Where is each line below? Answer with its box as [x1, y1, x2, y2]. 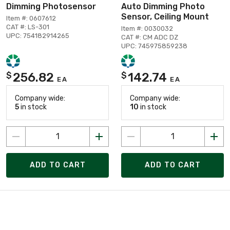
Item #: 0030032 [121, 24, 173, 32]
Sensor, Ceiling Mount [121, 11, 209, 22]
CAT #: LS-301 [6, 23, 49, 31]
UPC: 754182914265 [6, 31, 69, 40]
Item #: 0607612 [6, 14, 56, 22]
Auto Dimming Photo [121, 1, 205, 11]
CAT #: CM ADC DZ [121, 33, 178, 41]
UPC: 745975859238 [121, 42, 187, 50]
